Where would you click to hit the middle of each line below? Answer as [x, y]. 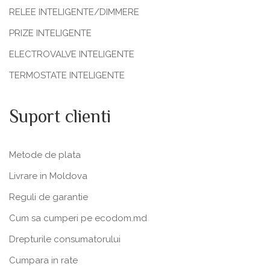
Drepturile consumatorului [65, 240]
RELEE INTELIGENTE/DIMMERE [74, 12]
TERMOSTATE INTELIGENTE [67, 76]
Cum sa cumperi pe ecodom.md [78, 218]
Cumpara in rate [43, 261]
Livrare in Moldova [48, 176]
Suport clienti [60, 118]
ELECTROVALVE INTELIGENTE [72, 55]
